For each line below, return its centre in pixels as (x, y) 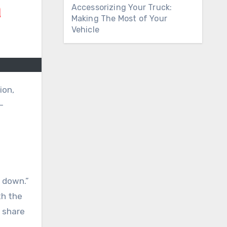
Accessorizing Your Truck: (122, 7)
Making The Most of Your (119, 18)
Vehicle (85, 30)
